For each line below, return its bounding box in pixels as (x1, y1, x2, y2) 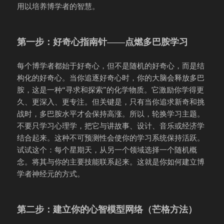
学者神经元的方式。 (17, 168, 85, 178)
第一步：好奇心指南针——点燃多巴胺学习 (17, 35, 188, 47)
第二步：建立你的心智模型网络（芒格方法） (17, 202, 197, 215)
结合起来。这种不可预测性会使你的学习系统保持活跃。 (17, 132, 205, 142)
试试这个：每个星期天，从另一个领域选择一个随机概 (17, 144, 197, 154)
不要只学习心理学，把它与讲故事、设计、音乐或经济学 (17, 120, 205, 130)
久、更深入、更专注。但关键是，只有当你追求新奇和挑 (17, 96, 205, 106)
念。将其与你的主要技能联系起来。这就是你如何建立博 (17, 156, 205, 166)
